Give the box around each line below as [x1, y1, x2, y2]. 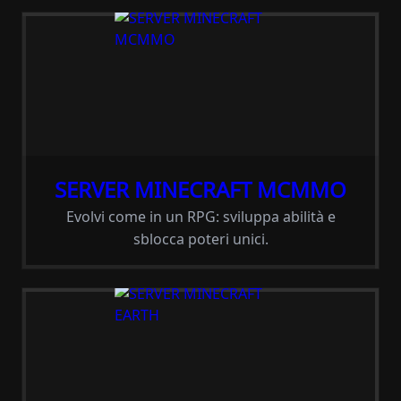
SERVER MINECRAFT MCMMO [55, 175, 346, 204]
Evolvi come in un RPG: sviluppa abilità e [65, 207, 336, 226]
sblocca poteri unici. [132, 229, 269, 249]
